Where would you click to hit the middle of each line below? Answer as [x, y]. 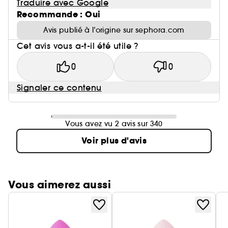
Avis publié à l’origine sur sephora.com [114, 30]
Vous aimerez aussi [60, 185]
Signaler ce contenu [59, 88]
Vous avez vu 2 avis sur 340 [114, 124]
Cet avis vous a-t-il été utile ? [78, 46]
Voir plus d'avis [114, 141]
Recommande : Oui [59, 15]
